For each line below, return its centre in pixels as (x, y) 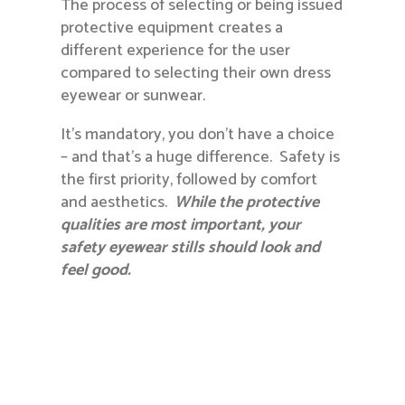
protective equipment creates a (172, 28)
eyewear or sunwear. (133, 96)
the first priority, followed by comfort (189, 180)
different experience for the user (176, 51)
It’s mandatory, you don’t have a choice (198, 135)
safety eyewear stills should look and (191, 248)
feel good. (96, 271)
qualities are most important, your (181, 226)
